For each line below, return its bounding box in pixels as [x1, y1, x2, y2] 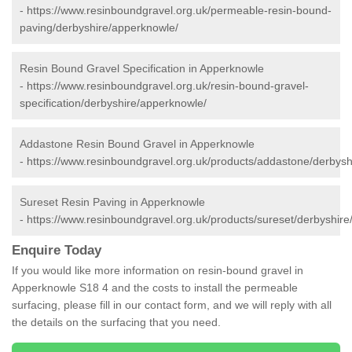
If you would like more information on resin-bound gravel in [12, 264, 303, 277]
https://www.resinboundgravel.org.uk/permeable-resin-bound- [27, 4, 332, 17]
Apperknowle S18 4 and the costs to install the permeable [12, 281, 298, 295]
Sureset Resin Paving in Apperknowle [20, 196, 205, 209]
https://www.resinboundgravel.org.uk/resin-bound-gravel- [27, 79, 309, 93]
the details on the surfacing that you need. [12, 316, 221, 329]
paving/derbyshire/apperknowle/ [20, 21, 178, 35]
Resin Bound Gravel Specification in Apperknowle [20, 62, 264, 75]
